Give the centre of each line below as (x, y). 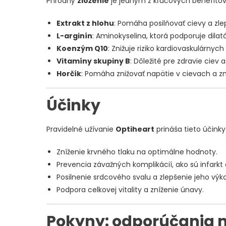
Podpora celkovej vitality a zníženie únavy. (130, 190)
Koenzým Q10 (82, 49)
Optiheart (135, 129)
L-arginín (74, 36)
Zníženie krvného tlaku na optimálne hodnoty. (137, 152)
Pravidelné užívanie (81, 129)
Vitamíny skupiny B (93, 61)
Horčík (69, 74)
